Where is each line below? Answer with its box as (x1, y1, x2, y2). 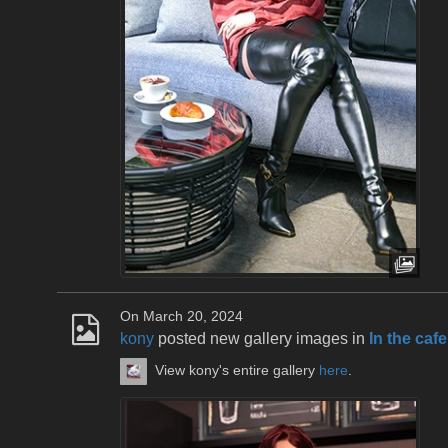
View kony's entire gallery (155, 363, 320, 379)
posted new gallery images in (154, 329, 369, 347)
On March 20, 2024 (120, 308, 243, 324)
